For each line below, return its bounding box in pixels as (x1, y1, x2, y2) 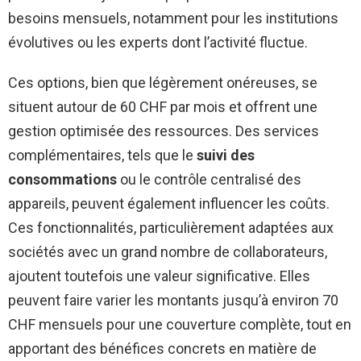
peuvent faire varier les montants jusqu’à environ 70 (8, 292, 338, 309)
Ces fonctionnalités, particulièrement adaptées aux (8, 219, 334, 237)
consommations (8, 171, 117, 189)
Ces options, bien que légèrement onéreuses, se (8, 74, 317, 92)
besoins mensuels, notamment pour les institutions (8, 10, 338, 27)
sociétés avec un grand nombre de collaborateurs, (8, 243, 327, 261)
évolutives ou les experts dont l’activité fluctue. (8, 34, 308, 52)
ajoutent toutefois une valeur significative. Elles (8, 268, 310, 285)
